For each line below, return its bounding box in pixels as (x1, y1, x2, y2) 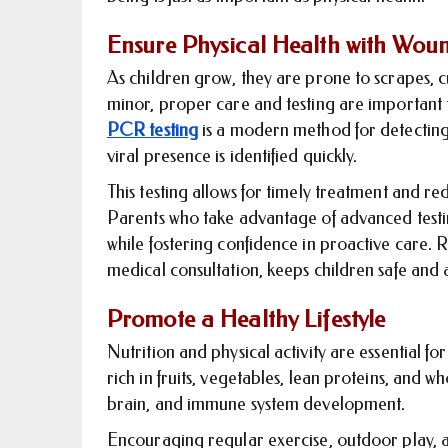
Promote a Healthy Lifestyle (107, 305, 386, 334)
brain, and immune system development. (107, 393, 410, 416)
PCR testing (107, 119, 198, 142)
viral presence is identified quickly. (107, 145, 362, 168)
